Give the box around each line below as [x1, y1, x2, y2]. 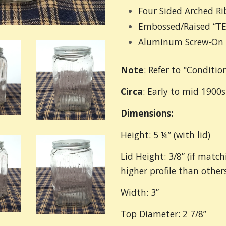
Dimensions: [121, 106, 176, 119]
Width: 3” [121, 186, 159, 198]
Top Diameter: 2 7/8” [121, 207, 206, 220]
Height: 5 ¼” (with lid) [121, 128, 210, 141]
